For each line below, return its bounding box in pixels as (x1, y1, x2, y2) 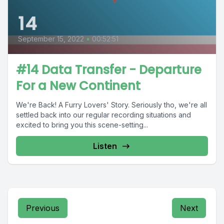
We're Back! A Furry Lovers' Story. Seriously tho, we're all (16, 100, 207, 109)
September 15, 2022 (18, 34, 84, 43)
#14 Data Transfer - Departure (16, 61, 201, 78)
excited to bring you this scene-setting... (16, 120, 148, 129)
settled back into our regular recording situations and (16, 110, 191, 119)
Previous (26, 203, 59, 213)
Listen (93, 141, 117, 151)
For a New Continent (16, 77, 140, 94)
